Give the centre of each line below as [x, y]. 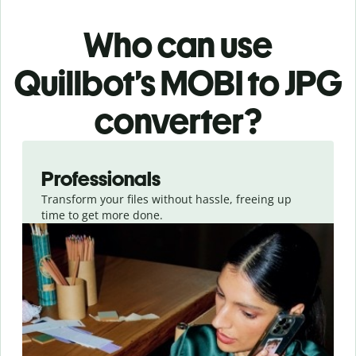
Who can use [178, 45]
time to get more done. [102, 215]
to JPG [295, 83]
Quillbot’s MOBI [128, 83]
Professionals [101, 179]
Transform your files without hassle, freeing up [166, 199]
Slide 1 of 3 [41, 149]
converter [169, 122]
